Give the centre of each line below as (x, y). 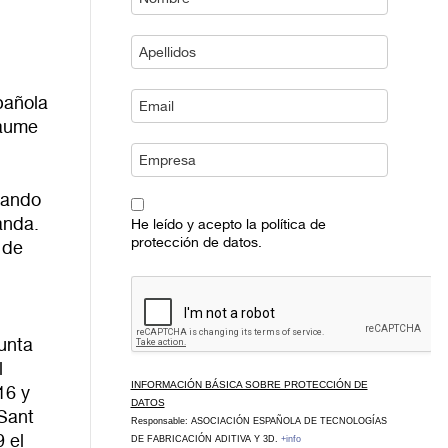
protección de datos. (196, 242)
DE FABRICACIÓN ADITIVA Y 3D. (205, 439)
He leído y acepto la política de (228, 224)
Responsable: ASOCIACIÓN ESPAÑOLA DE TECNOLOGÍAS (258, 421)
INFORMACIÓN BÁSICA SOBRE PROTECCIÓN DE (249, 384)
